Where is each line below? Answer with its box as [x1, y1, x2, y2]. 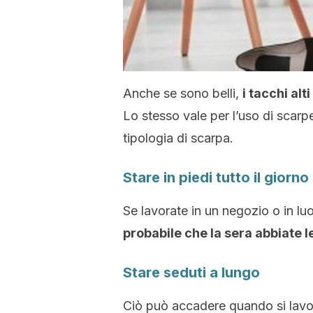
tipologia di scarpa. [123, 131, 233, 145]
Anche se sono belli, [123, 86, 242, 101]
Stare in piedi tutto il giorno [123, 169, 309, 186]
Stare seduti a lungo [123, 264, 260, 281]
